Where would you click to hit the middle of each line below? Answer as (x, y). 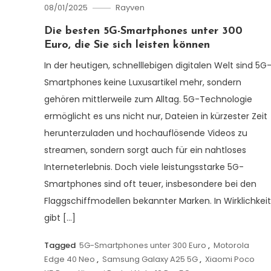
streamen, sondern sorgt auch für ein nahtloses (145, 150)
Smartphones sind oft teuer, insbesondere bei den (150, 184)
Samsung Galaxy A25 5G (150, 259)
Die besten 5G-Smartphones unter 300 (143, 31)
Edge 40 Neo (69, 259)
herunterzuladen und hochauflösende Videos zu (145, 133)
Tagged (60, 245)
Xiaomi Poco (230, 259)
